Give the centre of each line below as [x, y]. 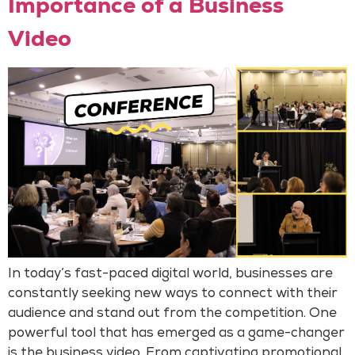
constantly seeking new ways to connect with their [173, 295]
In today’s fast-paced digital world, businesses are [170, 275]
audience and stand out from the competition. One [172, 315]
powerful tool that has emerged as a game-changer [176, 334]
